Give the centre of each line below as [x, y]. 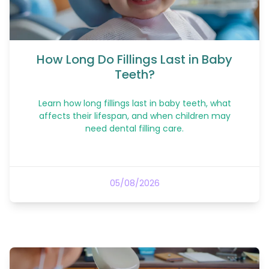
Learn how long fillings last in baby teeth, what [134, 104]
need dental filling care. [134, 129]
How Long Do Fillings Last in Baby [134, 60]
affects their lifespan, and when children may [134, 116]
